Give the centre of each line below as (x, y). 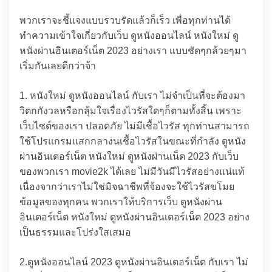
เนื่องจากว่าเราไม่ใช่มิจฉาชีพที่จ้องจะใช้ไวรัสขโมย (127, 187)
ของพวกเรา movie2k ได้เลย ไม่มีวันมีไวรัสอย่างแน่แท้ (132, 172)
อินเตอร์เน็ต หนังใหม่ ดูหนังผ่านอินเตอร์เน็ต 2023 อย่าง (134, 217)
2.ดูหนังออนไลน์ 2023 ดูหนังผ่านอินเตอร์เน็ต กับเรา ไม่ (134, 262)
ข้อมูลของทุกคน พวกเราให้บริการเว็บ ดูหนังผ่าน (121, 202)
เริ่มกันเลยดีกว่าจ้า (58, 66)
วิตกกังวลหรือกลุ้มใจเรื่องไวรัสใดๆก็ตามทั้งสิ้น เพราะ (131, 111)
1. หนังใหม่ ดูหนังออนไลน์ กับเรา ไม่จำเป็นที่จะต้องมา (132, 96)
